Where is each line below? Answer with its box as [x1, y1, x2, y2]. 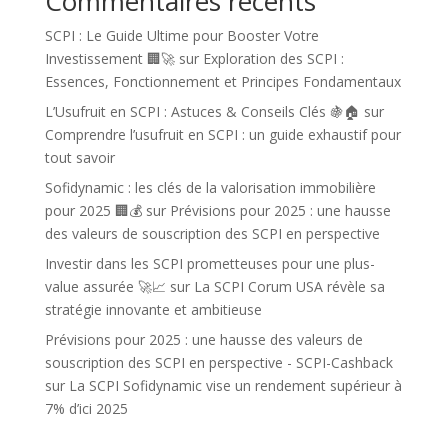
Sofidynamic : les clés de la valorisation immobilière [44, 178, 376, 198]
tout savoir [44, 148, 115, 168]
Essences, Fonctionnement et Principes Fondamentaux [44, 72, 401, 92]
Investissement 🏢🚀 [44, 49, 175, 69]
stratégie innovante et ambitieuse [44, 300, 262, 320]
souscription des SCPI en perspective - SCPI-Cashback [44, 353, 393, 373]
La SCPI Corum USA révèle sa [193, 277, 385, 297]
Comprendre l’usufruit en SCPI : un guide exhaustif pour [44, 125, 401, 145]
